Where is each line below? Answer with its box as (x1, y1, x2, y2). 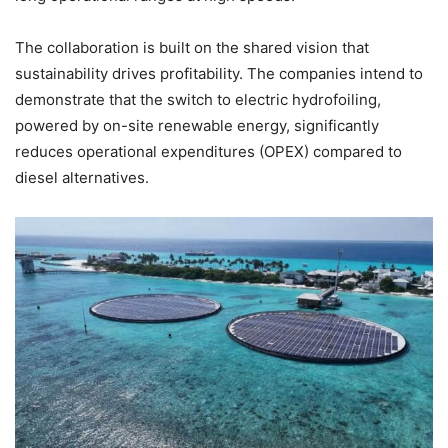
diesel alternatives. (15, 167, 149, 187)
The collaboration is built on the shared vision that (15, 37, 369, 57)
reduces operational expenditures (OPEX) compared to (15, 141, 402, 161)
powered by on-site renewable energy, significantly (15, 115, 379, 135)
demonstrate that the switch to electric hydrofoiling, (15, 89, 381, 109)
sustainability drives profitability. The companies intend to (15, 63, 423, 83)
